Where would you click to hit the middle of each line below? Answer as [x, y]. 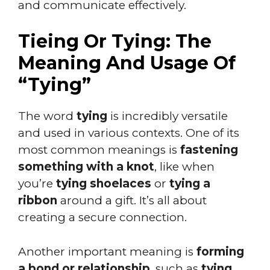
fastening [209, 150]
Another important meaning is [107, 251]
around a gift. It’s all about [132, 200]
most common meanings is [99, 150]
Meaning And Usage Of [127, 63]
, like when [184, 167]
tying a [190, 184]
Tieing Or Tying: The [115, 41]
